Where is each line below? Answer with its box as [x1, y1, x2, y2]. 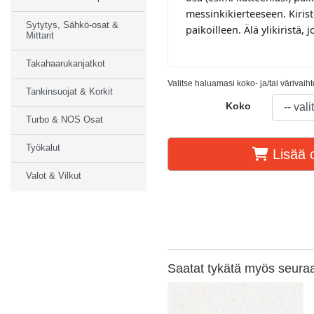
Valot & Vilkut [26, 170, 81, 181]
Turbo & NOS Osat [26, 114, 103, 125]
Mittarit [26, 30, 54, 41]
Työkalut [26, 142, 60, 153]
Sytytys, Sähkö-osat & [26, 20, 118, 30]
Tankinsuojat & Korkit [26, 86, 113, 97]
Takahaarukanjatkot [26, 58, 105, 69]
